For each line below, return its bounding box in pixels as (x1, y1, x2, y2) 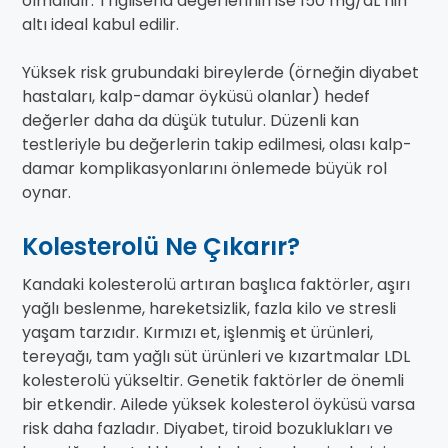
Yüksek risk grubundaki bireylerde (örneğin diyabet (22, 61, 419, 85)
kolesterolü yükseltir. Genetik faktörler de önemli (22, 369, 404, 393)
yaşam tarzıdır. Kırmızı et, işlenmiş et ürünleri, (22, 321, 373, 345)
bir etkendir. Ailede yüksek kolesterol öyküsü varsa (22, 393, 415, 417)
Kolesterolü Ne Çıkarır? (22, 230, 300, 264)
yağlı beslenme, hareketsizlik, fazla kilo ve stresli (22, 297, 396, 321)
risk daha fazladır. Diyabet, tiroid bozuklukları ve (22, 417, 393, 441)
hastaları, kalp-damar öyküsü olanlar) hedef (22, 85, 370, 109)
